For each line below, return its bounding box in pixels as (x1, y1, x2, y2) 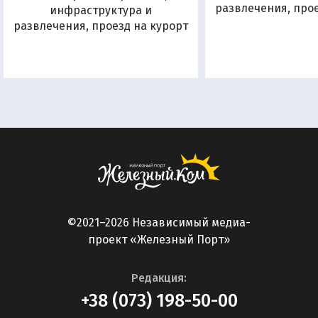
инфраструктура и (50, 3, 152, 17)
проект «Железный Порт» (88, 232, 230, 246)
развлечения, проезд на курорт (13, 18, 188, 33)
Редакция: (131, 270, 187, 285)
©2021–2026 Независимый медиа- (67, 215, 251, 229)
